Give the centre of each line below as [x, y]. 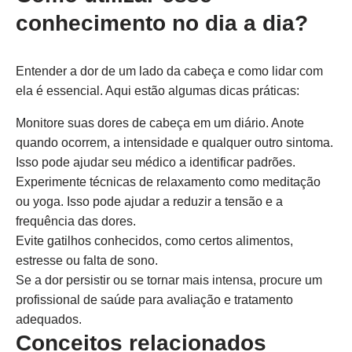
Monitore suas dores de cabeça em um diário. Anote [160, 123]
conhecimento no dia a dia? [162, 23]
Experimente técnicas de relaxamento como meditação [168, 182]
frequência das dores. [76, 221]
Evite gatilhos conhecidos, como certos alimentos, [154, 241]
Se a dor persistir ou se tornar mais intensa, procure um [169, 280]
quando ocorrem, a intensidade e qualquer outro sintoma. [174, 143]
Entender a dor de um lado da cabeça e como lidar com [169, 71]
